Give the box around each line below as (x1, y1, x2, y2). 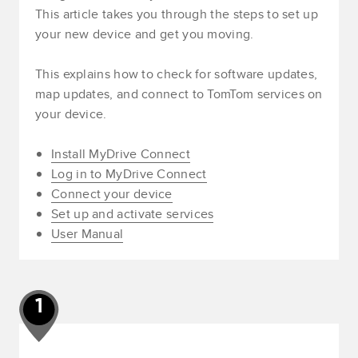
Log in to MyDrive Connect (51, 165, 207, 184)
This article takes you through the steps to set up (35, 5, 318, 24)
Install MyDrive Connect (51, 145, 190, 164)
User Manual (51, 225, 124, 244)
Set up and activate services (51, 205, 214, 224)
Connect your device (51, 185, 173, 204)
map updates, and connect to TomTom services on (35, 85, 323, 104)
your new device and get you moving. (35, 25, 257, 44)
